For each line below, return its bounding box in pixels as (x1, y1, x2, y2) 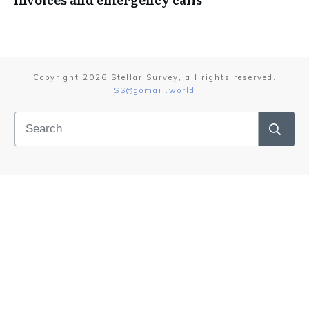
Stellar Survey (110, 72, 179, 82)
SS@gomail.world (114, 86, 195, 95)
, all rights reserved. (178, 72, 277, 82)
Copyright (32, 72, 83, 82)
